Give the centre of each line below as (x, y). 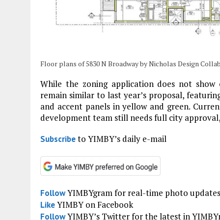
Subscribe (58, 139)
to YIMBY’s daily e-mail (121, 139)
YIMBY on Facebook (94, 205)
